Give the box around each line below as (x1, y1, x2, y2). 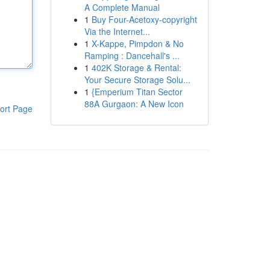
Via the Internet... (84, 25, 150, 37)
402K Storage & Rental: (91, 61, 181, 74)
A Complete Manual (84, 1, 160, 13)
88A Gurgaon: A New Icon (84, 98, 184, 110)
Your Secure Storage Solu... (84, 74, 190, 86)
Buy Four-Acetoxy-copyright (91, 13, 197, 25)
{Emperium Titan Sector (91, 86, 183, 98)
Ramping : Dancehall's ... (84, 49, 180, 61)
